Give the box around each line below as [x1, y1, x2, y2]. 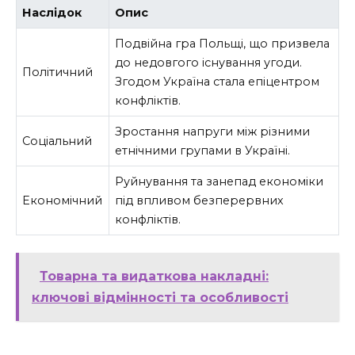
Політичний [22, 65, 94, 80]
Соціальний [22, 134, 93, 149]
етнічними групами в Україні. [115, 143, 291, 158]
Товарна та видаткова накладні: [40, 269, 269, 284]
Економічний [22, 193, 103, 208]
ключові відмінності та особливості [32, 290, 288, 306]
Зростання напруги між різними [115, 124, 311, 139]
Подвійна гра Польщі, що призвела [115, 36, 330, 52]
